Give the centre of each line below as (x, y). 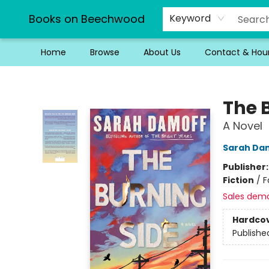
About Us (162, 52)
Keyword (190, 18)
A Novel (242, 126)
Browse (105, 52)
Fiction (238, 180)
